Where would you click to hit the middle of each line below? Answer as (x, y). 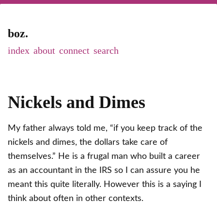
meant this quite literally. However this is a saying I (105, 184)
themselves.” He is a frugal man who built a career (104, 156)
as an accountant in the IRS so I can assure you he (104, 170)
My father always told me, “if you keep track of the (105, 128)
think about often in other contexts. (76, 198)
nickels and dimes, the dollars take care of (88, 142)
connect (74, 50)
